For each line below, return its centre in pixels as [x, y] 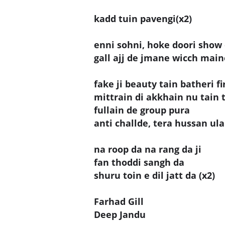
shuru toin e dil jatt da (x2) [154, 175]
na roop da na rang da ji [148, 149]
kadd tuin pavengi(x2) [143, 18]
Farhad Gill [119, 201]
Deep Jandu [120, 214]
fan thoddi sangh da [139, 162]
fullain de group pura [142, 110]
